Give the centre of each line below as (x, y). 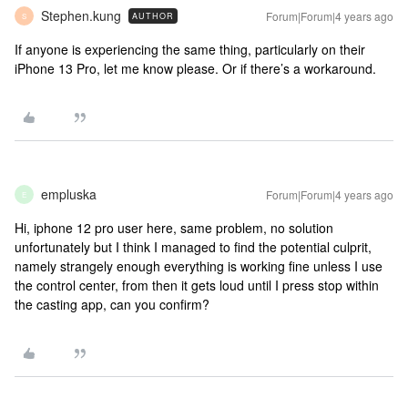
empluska (69, 194)
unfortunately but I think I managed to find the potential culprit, (193, 247)
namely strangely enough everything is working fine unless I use (199, 266)
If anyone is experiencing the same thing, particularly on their (190, 49)
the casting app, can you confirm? (112, 304)
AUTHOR (153, 16)
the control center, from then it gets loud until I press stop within (197, 285)
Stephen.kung (81, 15)
